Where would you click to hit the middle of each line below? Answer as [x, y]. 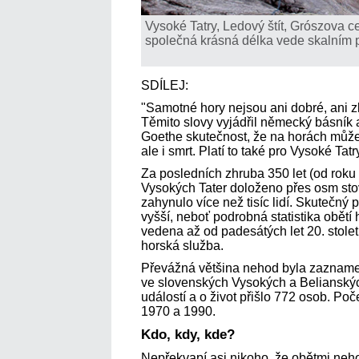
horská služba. [182, 245]
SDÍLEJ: [166, 85]
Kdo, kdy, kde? [188, 334]
